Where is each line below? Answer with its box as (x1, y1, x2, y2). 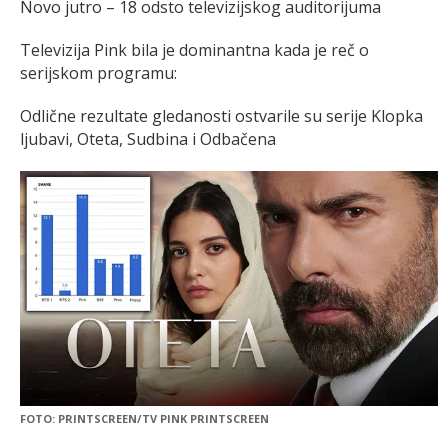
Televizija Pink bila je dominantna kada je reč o (20, 39, 369, 62)
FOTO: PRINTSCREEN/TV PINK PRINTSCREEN (20, 410, 269, 426)
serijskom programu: (20, 62, 177, 85)
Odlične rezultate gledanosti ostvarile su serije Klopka (20, 105, 423, 128)
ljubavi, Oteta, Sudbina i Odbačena (20, 128, 276, 151)
